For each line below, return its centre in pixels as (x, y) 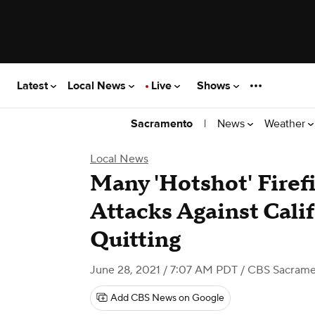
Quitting (135, 240)
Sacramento (162, 124)
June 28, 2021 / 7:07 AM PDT (164, 270)
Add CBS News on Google (167, 298)
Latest (34, 85)
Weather (286, 123)
